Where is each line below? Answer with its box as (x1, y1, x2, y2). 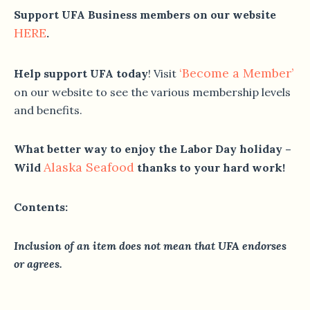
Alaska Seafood (44, 159, 134, 176)
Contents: (14, 200, 68, 215)
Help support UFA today (14, 66, 148, 81)
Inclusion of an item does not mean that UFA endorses (14, 239, 286, 253)
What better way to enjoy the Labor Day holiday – (14, 142, 291, 156)
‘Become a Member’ (179, 65, 293, 82)
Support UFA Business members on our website (14, 8, 276, 22)
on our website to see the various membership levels (14, 85, 291, 100)
